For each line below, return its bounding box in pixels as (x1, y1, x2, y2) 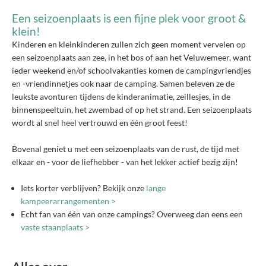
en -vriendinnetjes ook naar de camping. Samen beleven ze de (12, 78, 235, 88)
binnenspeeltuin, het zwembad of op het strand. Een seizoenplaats (12, 104, 252, 115)
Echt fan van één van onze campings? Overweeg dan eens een (21, 208, 243, 219)
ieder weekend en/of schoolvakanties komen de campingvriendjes (12, 65, 251, 75)
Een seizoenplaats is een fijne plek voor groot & (12, 11, 246, 25)
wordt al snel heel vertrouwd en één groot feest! (12, 117, 188, 128)
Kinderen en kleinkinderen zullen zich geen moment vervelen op (12, 39, 246, 49)
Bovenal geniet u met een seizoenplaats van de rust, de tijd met (12, 143, 239, 154)
